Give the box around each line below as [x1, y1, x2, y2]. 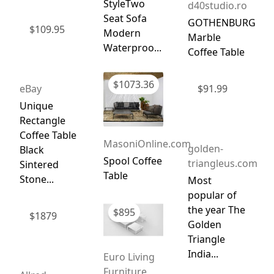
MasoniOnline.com [103, 137, 191, 151]
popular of [187, 188, 237, 202]
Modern [103, 26, 141, 40]
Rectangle [19, 113, 65, 127]
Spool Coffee [103, 154, 163, 168]
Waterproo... [103, 40, 162, 54]
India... [187, 246, 218, 261]
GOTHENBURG [187, 16, 256, 30]
